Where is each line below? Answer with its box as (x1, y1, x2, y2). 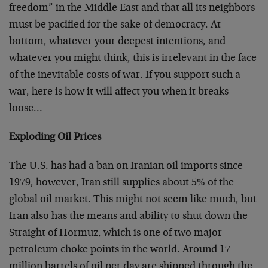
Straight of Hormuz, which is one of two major (9, 228, 222, 239)
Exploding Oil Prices (9, 132, 101, 143)
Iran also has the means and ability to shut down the (9, 211, 248, 222)
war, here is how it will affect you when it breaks (9, 87, 229, 98)
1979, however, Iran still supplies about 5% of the (9, 178, 234, 188)
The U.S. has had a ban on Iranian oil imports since (9, 161, 243, 172)
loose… (9, 103, 42, 114)
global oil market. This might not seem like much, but (9, 194, 257, 205)
